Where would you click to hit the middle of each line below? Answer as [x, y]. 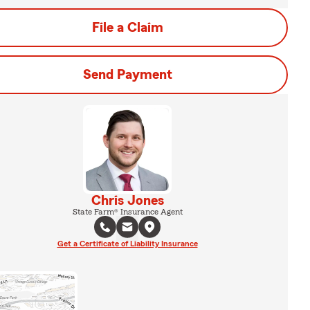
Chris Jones [127, 201]
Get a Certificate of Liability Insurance [127, 244]
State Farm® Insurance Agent [127, 212]
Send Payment [127, 75]
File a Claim [127, 28]
